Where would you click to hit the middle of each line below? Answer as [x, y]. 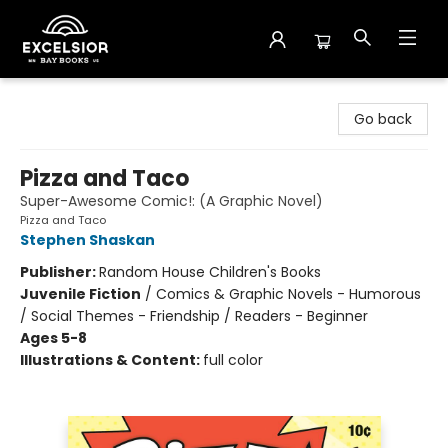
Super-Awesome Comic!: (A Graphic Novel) [171, 201]
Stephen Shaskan [87, 240]
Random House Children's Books [210, 272]
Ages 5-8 [53, 338]
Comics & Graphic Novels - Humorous [288, 294]
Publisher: [59, 272]
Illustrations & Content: [111, 360]
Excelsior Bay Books [81, 97]
